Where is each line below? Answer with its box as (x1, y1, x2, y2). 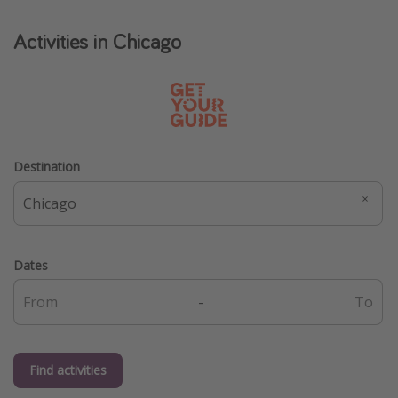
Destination (13, 158, 80, 176)
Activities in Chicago (13, 28, 181, 56)
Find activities (29, 362, 107, 379)
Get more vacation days (13, 15, 169, 35)
